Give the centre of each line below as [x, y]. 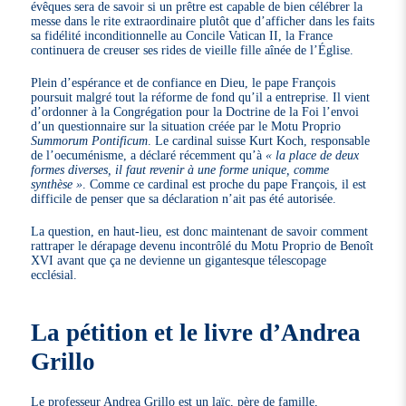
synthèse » [57, 184]
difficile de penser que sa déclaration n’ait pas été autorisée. [184, 198]
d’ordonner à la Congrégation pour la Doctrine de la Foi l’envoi [195, 111]
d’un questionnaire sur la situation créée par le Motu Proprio [186, 126]
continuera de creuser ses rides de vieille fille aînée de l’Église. [193, 49]
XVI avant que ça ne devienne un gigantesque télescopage [179, 260]
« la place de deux [313, 155]
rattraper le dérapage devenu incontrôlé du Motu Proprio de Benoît [203, 245]
